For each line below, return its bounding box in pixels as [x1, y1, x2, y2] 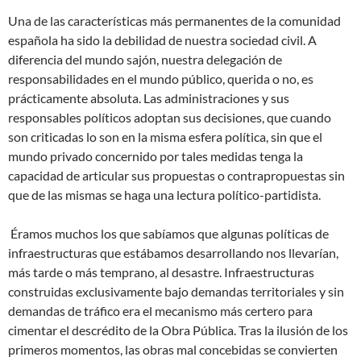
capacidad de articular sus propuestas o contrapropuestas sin [8, 168, 345, 184]
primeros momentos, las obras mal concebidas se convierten [8, 342, 338, 358]
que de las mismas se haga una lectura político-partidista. [8, 187, 321, 203]
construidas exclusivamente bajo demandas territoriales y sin [8, 284, 344, 300]
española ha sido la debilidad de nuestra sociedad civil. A [8, 32, 317, 48]
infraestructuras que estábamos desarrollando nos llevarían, [8, 245, 338, 261]
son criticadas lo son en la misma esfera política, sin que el [8, 129, 322, 145]
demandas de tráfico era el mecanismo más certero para [8, 303, 313, 319]
